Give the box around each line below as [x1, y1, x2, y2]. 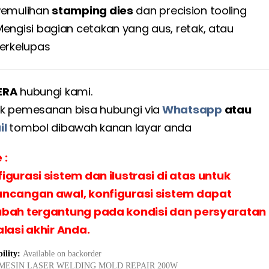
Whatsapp [162, 102, 222, 118]
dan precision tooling [133, 3, 247, 19]
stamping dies [52, 3, 133, 19]
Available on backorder [23, 249, 101, 258]
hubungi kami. [17, 84, 93, 100]
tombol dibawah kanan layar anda [9, 120, 192, 136]
